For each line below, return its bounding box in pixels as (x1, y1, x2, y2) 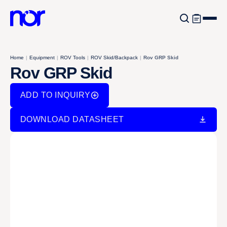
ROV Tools (60, 55, 85, 60)
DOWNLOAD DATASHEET (20, 115, 124, 124)
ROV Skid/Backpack (91, 55, 138, 60)
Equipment (29, 55, 55, 60)
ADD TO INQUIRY (20, 91, 91, 99)
